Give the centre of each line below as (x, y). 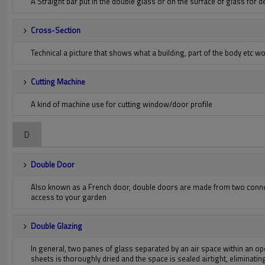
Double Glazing (56, 226)
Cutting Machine (58, 82)
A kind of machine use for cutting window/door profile (122, 104)
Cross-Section (56, 30)
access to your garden (69, 197)
